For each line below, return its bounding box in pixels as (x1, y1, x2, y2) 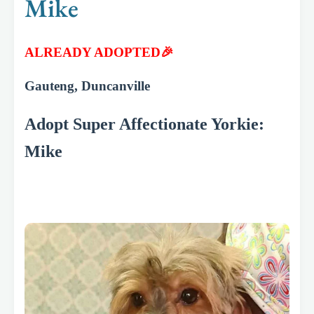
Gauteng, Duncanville (25, 78, 150, 93)
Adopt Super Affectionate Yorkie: (25, 114, 264, 133)
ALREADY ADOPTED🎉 (34, 45, 174, 60)
